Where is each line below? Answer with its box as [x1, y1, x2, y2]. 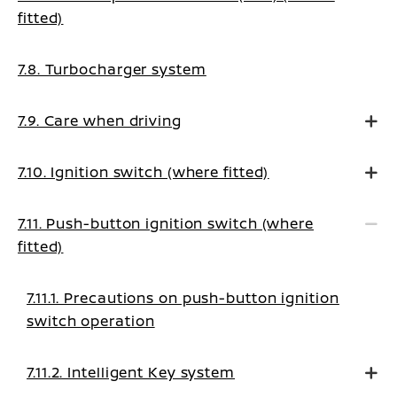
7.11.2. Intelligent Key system [27, 362, 235, 382]
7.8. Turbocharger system [18, 59, 206, 79]
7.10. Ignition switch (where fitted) [18, 162, 269, 182]
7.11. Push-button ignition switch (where [18, 214, 314, 233]
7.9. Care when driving [18, 111, 182, 130]
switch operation [27, 311, 155, 331]
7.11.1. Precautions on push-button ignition [27, 288, 339, 307]
